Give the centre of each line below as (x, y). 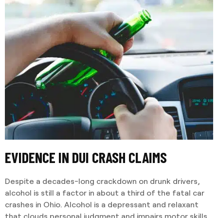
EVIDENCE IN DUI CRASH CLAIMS (86, 157)
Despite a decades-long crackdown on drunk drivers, (102, 181)
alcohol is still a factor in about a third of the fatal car (105, 193)
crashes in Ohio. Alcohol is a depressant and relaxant (102, 204)
